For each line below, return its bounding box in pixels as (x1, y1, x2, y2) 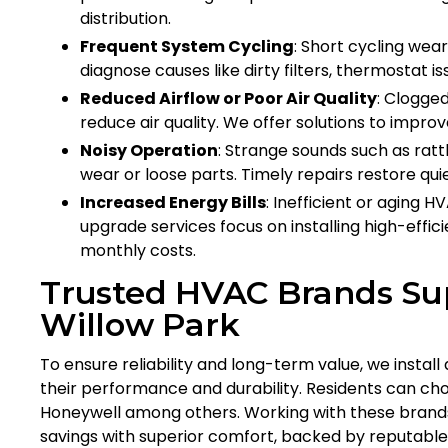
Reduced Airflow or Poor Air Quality (80, 86, 377, 110)
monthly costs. (80, 238, 196, 262)
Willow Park (40, 304, 240, 344)
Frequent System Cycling (80, 34, 294, 58)
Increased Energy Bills (80, 190, 266, 214)
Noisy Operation (80, 138, 218, 162)
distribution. (80, 6, 171, 30)
